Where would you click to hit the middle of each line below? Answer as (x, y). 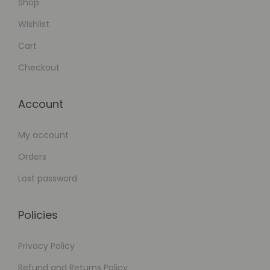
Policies (38, 215)
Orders (32, 157)
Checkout (39, 68)
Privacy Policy (46, 246)
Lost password (48, 179)
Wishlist (34, 24)
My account (43, 135)
